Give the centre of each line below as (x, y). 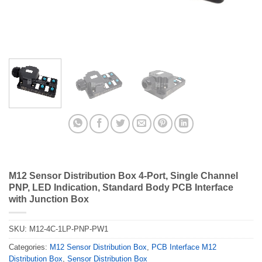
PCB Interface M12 (184, 247)
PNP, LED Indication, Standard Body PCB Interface (121, 188)
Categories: (29, 247)
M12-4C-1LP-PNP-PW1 (69, 229)
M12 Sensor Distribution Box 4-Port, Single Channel (123, 176)
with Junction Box (49, 199)
